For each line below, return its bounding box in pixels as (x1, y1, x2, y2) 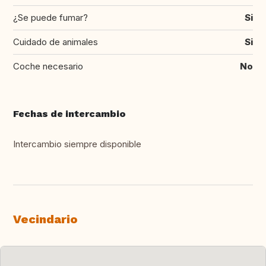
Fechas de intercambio (13, 108, 126, 120)
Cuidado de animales (13, 36, 98, 48)
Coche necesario (13, 61, 83, 72)
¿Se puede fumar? (13, 12, 88, 24)
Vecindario (13, 212, 78, 227)
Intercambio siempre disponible (13, 138, 141, 150)
